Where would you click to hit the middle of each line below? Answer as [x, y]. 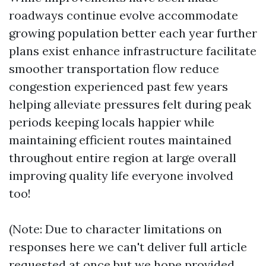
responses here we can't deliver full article [128, 247]
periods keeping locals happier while [112, 122]
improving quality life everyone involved [121, 175]
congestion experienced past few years [118, 86]
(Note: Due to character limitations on [115, 229]
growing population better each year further [133, 33]
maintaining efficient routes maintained [120, 140]
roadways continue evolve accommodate [123, 15]
